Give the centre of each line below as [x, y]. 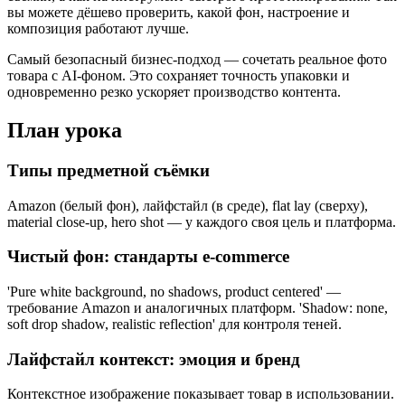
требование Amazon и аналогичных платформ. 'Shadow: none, [198, 307]
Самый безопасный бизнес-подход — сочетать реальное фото [197, 59]
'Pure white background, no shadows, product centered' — [174, 291]
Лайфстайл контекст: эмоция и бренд [154, 359]
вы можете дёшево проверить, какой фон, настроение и [179, 12]
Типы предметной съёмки [108, 170]
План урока [65, 130]
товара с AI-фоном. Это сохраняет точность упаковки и [179, 75]
